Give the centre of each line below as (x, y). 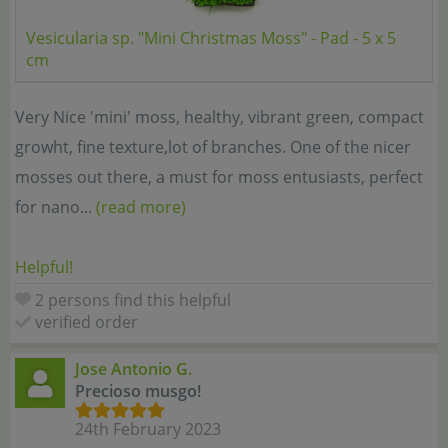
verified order (86, 322)
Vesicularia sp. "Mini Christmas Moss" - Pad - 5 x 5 (211, 38)
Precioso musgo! (138, 391)
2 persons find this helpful (133, 300)
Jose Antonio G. (133, 369)
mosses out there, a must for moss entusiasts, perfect (219, 177)
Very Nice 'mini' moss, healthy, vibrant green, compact (219, 117)
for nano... (55, 207)
